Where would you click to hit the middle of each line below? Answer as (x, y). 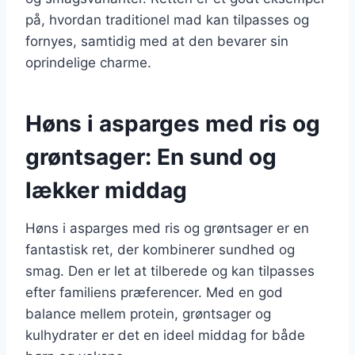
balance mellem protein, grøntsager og (148, 313)
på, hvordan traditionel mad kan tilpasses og (167, 19)
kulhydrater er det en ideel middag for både (165, 335)
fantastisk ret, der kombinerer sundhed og (160, 249)
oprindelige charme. (88, 62)
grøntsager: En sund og (151, 157)
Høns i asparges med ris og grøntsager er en (167, 228)
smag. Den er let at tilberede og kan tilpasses (170, 271)
